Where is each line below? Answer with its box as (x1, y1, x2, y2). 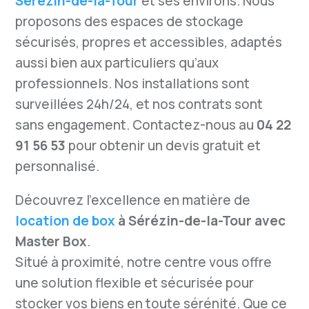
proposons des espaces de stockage (15, 12, 244, 30)
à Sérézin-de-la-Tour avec (115, 212, 286, 230)
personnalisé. (15, 157, 100, 175)
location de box (15, 212, 116, 230)
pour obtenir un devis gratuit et (66, 137, 261, 154)
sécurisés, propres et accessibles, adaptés (15, 33, 283, 51)
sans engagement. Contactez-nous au (15, 116, 257, 134)
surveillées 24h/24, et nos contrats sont (15, 95, 263, 113)
